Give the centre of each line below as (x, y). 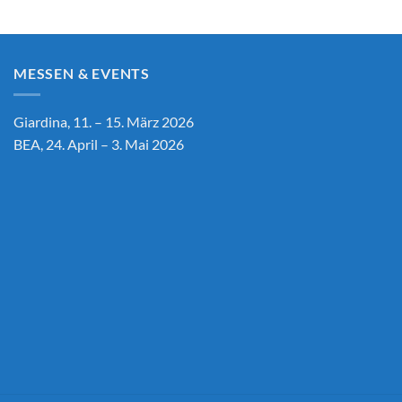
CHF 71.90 (267, 13)
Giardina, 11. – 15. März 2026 (104, 122)
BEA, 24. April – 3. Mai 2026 (99, 144)
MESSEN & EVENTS (82, 73)
